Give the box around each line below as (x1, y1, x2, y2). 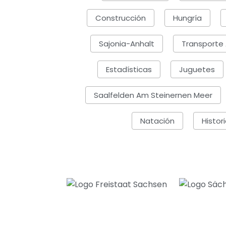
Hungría (173, 12, 202, 23)
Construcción (95, 12, 146, 23)
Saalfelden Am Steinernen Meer (94, 89, 212, 100)
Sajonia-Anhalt (98, 38, 154, 49)
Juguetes (179, 64, 215, 75)
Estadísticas (106, 64, 152, 75)
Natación (140, 115, 175, 126)
